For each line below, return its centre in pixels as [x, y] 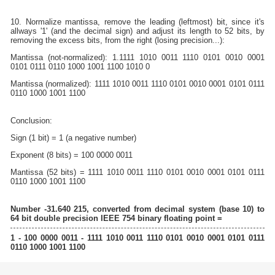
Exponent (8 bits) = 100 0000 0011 [72, 155]
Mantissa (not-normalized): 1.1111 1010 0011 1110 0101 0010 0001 [137, 58]
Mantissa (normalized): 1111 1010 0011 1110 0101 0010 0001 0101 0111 [137, 83]
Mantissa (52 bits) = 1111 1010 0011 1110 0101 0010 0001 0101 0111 [137, 172]
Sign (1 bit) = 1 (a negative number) [74, 138]
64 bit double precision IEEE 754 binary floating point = [117, 218]
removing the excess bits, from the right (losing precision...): [118, 41]
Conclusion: [32, 121]
